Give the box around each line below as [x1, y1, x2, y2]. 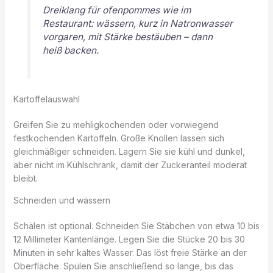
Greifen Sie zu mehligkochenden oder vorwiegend [13, 119, 219, 130]
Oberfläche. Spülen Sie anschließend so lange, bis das [13, 261, 233, 272]
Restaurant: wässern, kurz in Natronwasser [42, 17, 233, 29]
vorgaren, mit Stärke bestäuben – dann [42, 30, 213, 43]
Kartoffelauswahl [13, 94, 80, 105]
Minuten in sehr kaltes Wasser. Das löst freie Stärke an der [13, 247, 247, 258]
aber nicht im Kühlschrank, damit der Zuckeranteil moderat [13, 160, 247, 171]
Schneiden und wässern [13, 195, 110, 206]
